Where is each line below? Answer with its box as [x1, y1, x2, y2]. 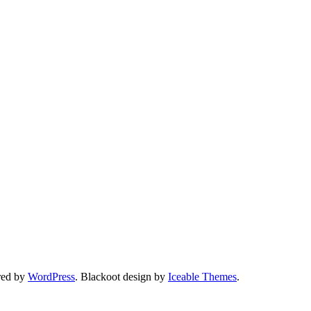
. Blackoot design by [75, 271, 168, 283]
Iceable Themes [168, 271, 237, 283]
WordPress [28, 271, 75, 283]
